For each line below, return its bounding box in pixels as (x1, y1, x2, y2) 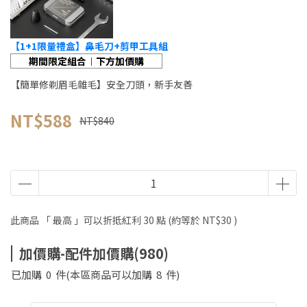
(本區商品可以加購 (66, 267, 156, 282)
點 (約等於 (154, 213, 202, 227)
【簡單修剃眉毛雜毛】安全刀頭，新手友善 (10, 77, 193, 91)
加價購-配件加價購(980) (19, 243, 169, 263)
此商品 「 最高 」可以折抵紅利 (10, 213, 143, 227)
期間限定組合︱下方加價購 (29, 54, 144, 68)
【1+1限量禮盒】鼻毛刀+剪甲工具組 (10, 39, 168, 53)
